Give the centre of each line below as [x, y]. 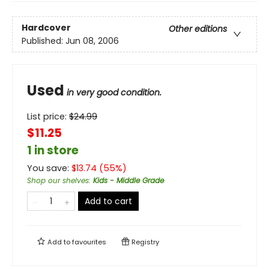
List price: [48, 117]
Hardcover [46, 27]
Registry [144, 242]
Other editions [198, 29]
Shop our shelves [58, 181]
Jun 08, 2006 [92, 41]
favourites [89, 242]
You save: [49, 168]
